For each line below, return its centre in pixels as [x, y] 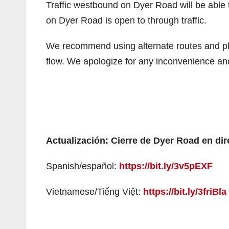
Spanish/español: [83, 166]
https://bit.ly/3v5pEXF [166, 166]
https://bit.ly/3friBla [185, 192]
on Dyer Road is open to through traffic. [126, 20]
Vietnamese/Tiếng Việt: [95, 192]
